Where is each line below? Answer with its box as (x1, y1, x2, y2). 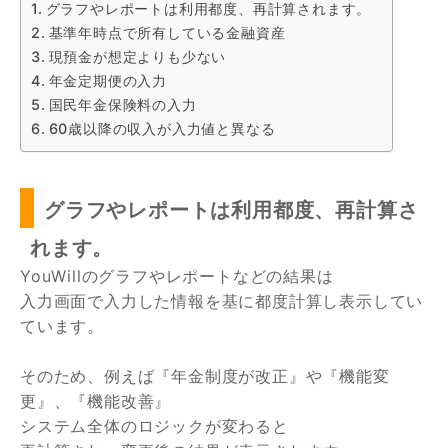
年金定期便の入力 (48, 72, 167, 90)
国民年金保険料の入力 (48, 96, 197, 114)
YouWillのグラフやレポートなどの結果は (20, 266, 334, 287)
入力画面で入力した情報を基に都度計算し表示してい (20, 291, 424, 312)
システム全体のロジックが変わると (20, 416, 289, 437)
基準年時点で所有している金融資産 (48, 24, 286, 42)
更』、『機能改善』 (20, 391, 172, 412)
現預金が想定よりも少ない (48, 48, 227, 66)
